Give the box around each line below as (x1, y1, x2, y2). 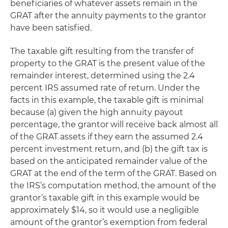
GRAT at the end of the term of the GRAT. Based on (10, 168, 217, 178)
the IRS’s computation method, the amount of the (10, 181, 216, 190)
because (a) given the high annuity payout (10, 107, 183, 117)
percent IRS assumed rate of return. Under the (10, 83, 200, 93)
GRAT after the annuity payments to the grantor (10, 11, 206, 20)
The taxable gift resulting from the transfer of (10, 46, 193, 56)
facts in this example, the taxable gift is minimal (10, 95, 204, 105)
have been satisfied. (10, 23, 92, 33)
